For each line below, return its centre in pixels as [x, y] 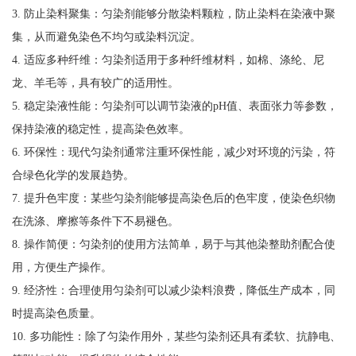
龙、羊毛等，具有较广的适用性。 [95, 82]
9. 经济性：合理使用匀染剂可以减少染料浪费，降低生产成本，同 [173, 290]
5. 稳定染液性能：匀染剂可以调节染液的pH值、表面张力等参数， [174, 105]
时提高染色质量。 [56, 313]
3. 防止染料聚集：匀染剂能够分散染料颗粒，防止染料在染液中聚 [173, 13]
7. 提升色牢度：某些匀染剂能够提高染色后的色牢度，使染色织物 [173, 197]
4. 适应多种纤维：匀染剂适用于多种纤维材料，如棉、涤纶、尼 [168, 59]
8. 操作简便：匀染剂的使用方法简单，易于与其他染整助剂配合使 [173, 244]
